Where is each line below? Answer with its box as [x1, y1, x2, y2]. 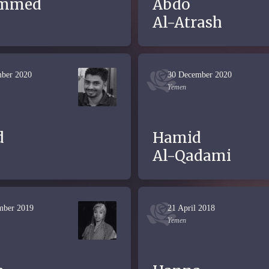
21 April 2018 [168, 204, 215, 213]
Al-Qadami [153, 147, 231, 165]
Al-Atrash [153, 13, 222, 32]
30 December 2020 [168, 70, 232, 79]
